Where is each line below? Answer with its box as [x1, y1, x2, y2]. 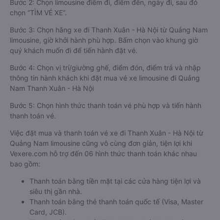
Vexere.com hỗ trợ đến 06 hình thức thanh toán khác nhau [10, 149, 197, 158]
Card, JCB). [29, 208, 67, 216]
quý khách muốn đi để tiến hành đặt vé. [10, 46, 137, 55]
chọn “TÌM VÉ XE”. [10, 8, 67, 17]
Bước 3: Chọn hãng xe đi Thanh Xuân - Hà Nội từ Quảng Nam [10, 26, 208, 34]
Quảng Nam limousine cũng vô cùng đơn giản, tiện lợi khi [10, 139, 192, 147]
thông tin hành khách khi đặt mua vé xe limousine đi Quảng [10, 74, 200, 82]
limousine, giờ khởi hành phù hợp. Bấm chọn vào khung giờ [10, 36, 198, 44]
